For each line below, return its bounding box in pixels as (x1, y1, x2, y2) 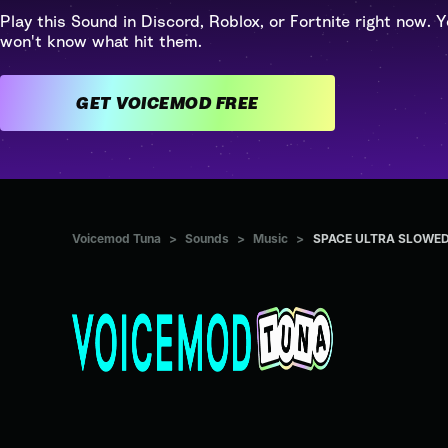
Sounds (185, 231, 229, 247)
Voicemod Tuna (72, 231, 161, 247)
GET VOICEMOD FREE (215, 93, 259, 113)
